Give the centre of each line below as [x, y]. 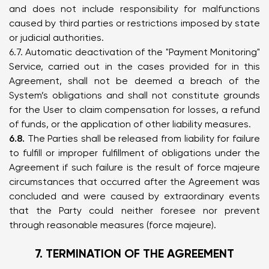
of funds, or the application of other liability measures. [130, 124]
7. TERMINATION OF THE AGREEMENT [134, 253]
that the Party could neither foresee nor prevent [134, 210]
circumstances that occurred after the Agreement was [134, 182]
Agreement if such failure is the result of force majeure [134, 167]
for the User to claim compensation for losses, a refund [134, 110]
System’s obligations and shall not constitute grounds [134, 95]
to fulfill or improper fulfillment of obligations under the [134, 153]
